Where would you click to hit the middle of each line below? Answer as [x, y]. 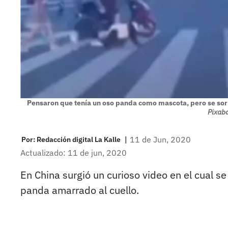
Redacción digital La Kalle [79, 139]
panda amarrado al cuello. [80, 190]
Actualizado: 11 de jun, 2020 [74, 153]
